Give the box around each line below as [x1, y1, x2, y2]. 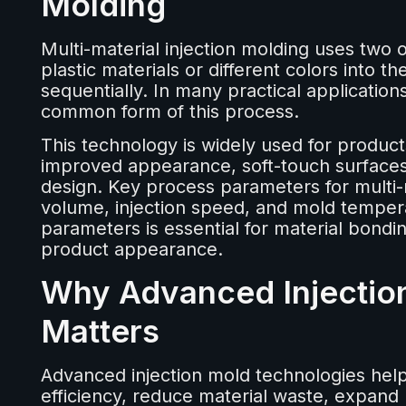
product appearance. [40, 238, 223, 261]
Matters [40, 312, 159, 351]
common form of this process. [40, 101, 299, 123]
